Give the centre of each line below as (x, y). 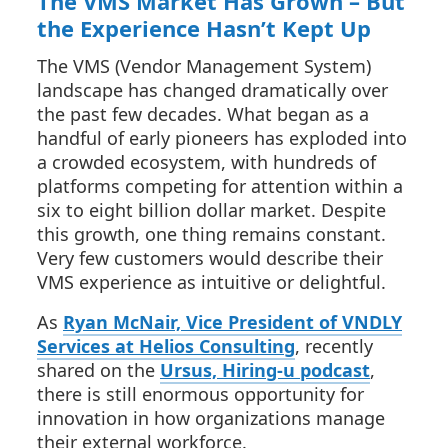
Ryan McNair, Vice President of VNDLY (232, 322)
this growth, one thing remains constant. (211, 234)
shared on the (98, 370)
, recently (334, 346)
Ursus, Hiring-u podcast (265, 370)
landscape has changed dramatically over (212, 90)
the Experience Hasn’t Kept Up (204, 28)
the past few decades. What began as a (203, 114)
